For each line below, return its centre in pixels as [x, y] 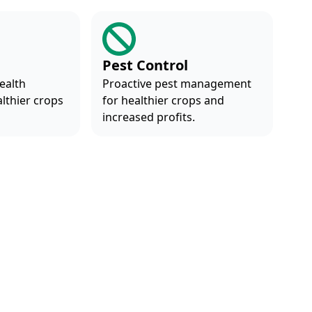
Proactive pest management [177, 84]
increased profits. [148, 117]
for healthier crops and [163, 100]
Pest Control [145, 65]
